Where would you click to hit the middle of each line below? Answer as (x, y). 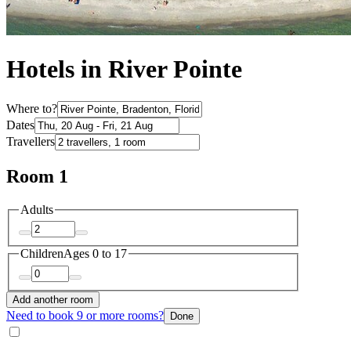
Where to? (32, 108)
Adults (37, 209)
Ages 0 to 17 (95, 254)
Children (42, 254)
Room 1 (37, 176)
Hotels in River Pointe (124, 69)
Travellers (31, 141)
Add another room (53, 299)
